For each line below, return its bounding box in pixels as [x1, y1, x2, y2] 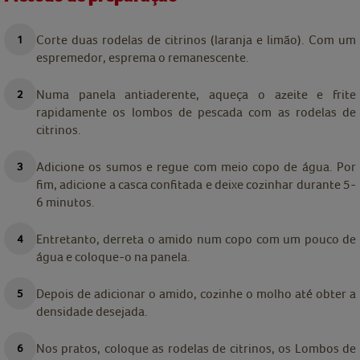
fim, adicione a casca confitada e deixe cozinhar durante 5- [36, 177, 356, 192]
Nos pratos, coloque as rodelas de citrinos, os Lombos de [36, 341, 356, 356]
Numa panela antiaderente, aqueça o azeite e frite [36, 87, 356, 102]
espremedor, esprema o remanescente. [36, 50, 249, 65]
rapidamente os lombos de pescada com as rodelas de [36, 104, 356, 120]
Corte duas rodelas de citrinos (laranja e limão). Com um [36, 32, 356, 47]
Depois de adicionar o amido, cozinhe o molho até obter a [36, 286, 356, 301]
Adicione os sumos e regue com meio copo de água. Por [36, 159, 356, 174]
